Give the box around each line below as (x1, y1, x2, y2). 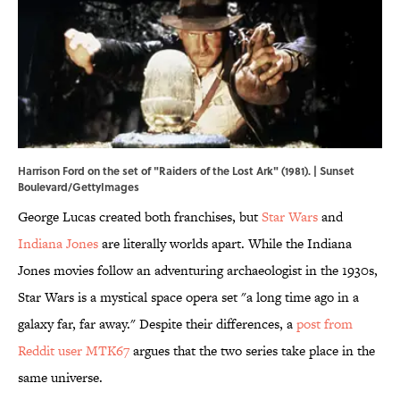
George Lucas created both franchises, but (18, 207, 262, 227)
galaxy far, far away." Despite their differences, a (18, 314, 296, 334)
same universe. (18, 368, 103, 387)
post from (296, 314, 353, 334)
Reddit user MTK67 (18, 341, 129, 361)
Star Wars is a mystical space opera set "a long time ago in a (18, 287, 359, 307)
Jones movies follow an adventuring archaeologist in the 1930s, (18, 261, 378, 280)
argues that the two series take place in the (129, 341, 375, 361)
